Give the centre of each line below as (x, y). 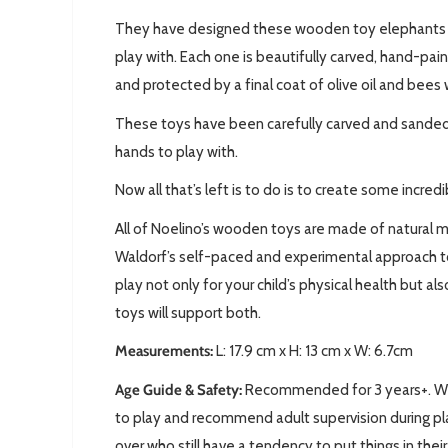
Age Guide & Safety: (180, 389)
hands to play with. (176, 151)
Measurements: (164, 351)
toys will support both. (188, 312)
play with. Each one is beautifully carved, (246, 57)
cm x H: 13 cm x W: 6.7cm (334, 351)
